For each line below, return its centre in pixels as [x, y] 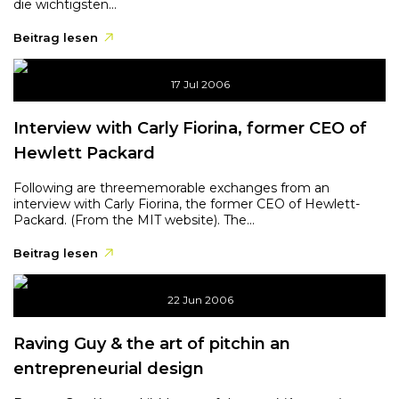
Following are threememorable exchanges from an [171, 188]
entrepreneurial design [109, 369]
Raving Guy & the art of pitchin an [152, 344]
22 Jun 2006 [200, 300]
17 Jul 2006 [200, 84]
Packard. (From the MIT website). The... [134, 220]
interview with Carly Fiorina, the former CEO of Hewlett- [187, 204]
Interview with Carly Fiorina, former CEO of [190, 128]
